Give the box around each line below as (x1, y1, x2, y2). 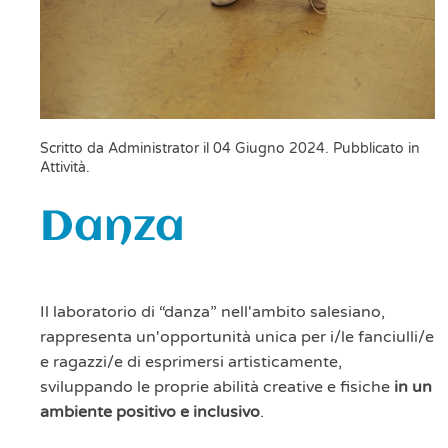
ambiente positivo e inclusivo (40, 402, 260, 423)
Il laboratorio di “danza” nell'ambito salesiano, (40, 302, 385, 323)
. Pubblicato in (325, 140, 420, 158)
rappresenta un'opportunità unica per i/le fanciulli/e (40, 327, 434, 348)
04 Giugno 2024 (213, 140, 325, 158)
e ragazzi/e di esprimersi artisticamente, (40, 352, 342, 373)
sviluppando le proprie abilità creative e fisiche (40, 377, 394, 398)
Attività (40, 159, 86, 177)
